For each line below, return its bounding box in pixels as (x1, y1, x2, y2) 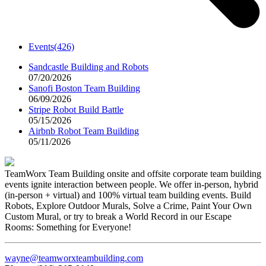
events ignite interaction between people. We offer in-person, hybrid (5, 179, 258, 189)
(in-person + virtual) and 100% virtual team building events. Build (5, 190, 251, 200)
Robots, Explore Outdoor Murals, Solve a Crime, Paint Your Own (5, 201, 252, 211)
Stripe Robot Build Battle (28, 104, 123, 115)
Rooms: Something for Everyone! (5, 222, 131, 232)
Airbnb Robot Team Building (28, 126, 139, 136)
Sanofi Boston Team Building (28, 83, 140, 93)
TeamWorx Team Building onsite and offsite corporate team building (5, 169, 261, 179)
